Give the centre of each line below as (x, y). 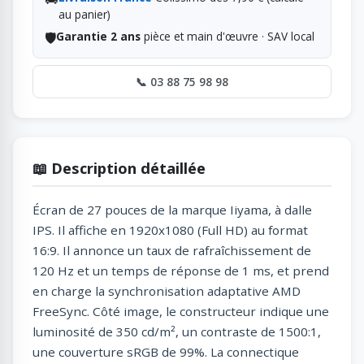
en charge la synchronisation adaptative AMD (167, 291)
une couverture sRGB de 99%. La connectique (166, 352)
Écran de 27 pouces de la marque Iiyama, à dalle (172, 210)
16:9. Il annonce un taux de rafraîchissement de (172, 251)
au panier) (84, 15)
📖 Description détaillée (119, 168)
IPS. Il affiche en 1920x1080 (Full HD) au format (170, 230)
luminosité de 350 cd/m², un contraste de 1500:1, (177, 332)
